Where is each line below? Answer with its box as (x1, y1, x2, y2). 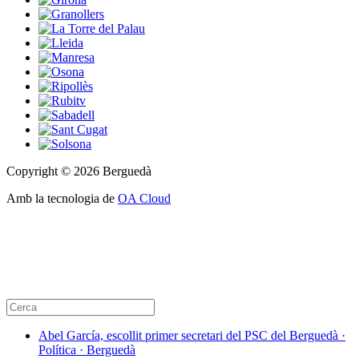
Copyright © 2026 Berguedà (6, 164, 151, 179)
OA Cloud (118, 192, 171, 206)
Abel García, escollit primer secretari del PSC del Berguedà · (38, 329, 345, 343)
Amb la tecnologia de (6, 192, 118, 206)
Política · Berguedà (38, 343, 135, 357)
